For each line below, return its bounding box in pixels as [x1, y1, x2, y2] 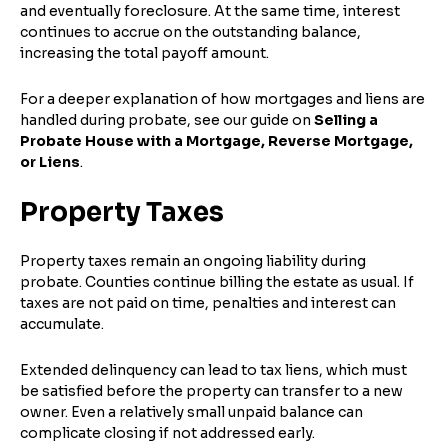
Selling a [314, 110, 378, 129]
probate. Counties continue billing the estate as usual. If [20, 272, 414, 291]
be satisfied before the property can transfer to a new [20, 381, 403, 400]
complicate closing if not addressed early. [20, 423, 315, 442]
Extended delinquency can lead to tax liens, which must [20, 360, 407, 379]
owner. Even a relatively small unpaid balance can [20, 402, 363, 421]
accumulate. [20, 314, 104, 333]
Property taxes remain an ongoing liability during [20, 251, 366, 270]
